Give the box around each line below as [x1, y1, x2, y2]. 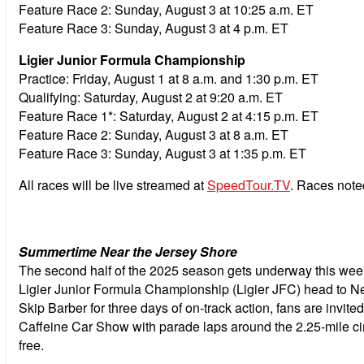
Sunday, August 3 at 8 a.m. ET [115, 124, 288, 144]
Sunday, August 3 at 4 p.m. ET [115, 18, 288, 37]
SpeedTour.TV [207, 175, 290, 194]
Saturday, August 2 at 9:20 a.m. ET [84, 87, 283, 106]
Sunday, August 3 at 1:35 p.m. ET [115, 143, 306, 162]
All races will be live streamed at [19, 175, 207, 194]
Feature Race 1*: [19, 106, 116, 125]
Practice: [19, 68, 69, 88]
